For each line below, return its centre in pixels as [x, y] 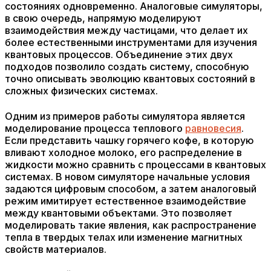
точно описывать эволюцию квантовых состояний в [130, 79]
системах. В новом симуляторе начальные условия [127, 177]
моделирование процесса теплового [95, 128]
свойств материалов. [56, 249]
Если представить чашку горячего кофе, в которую [129, 140]
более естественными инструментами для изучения [131, 42]
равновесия [213, 128]
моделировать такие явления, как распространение [131, 225]
